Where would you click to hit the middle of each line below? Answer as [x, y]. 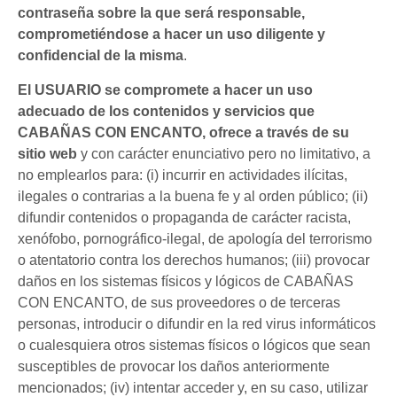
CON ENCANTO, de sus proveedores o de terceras [179, 302]
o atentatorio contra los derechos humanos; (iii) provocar [194, 260]
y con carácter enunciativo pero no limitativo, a [224, 153]
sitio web [47, 153]
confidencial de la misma [101, 56]
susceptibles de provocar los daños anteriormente [174, 366]
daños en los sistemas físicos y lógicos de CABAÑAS [186, 281]
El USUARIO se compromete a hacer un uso [165, 90]
